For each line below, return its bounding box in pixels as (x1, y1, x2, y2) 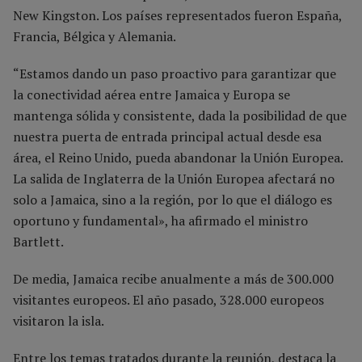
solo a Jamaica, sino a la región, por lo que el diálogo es (13, 190, 332, 208)
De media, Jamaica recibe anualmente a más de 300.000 (13, 269, 334, 288)
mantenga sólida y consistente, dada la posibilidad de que (13, 106, 347, 124)
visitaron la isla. (13, 311, 104, 330)
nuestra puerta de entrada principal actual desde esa (13, 127, 322, 145)
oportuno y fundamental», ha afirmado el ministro (13, 211, 308, 229)
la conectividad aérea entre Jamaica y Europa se (13, 85, 290, 103)
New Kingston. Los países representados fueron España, (13, 6, 342, 24)
